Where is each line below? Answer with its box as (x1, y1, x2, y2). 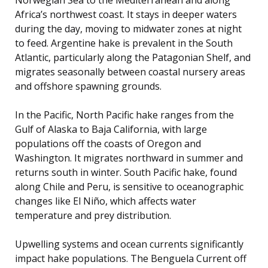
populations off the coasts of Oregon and (15, 136, 201, 150)
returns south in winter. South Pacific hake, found (15, 165, 237, 179)
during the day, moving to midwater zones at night (15, 22, 242, 35)
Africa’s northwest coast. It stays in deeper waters (15, 7, 237, 21)
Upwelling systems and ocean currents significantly (15, 237, 243, 251)
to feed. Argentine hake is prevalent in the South (15, 36, 233, 50)
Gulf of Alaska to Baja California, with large (15, 122, 207, 136)
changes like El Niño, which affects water (15, 194, 196, 208)
